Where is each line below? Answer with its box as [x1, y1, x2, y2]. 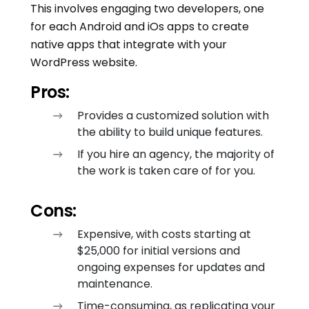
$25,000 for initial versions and [77, 243, 240, 259]
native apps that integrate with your [30, 37, 227, 53]
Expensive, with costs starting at [77, 226, 251, 243]
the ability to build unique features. [77, 124, 263, 141]
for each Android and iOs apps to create [30, 19, 249, 35]
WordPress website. [30, 54, 137, 71]
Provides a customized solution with [77, 108, 269, 124]
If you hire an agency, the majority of [77, 146, 275, 163]
